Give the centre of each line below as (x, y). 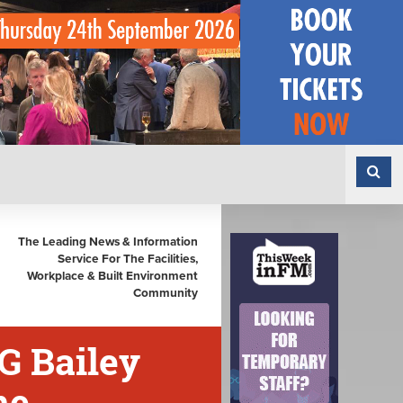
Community (166, 293)
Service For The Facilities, (128, 259)
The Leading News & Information (108, 242)
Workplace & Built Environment (112, 276)
